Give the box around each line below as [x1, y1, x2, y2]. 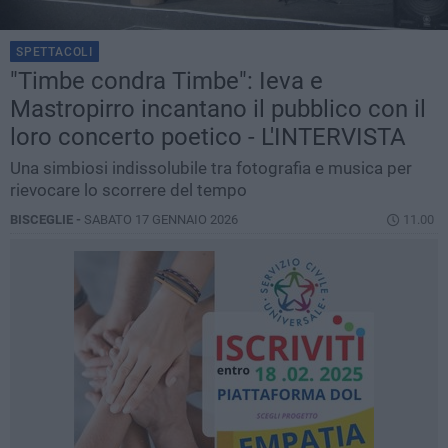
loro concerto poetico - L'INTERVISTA [10, 123, 406, 152]
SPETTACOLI [16, 45, 93, 60]
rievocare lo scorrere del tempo [10, 180, 247, 201]
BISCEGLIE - [10, 212, 84, 228]
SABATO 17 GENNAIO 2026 [84, 212, 238, 228]
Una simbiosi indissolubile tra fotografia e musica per [10, 158, 412, 179]
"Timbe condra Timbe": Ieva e [10, 67, 323, 96]
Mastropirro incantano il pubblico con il [10, 95, 426, 124]
